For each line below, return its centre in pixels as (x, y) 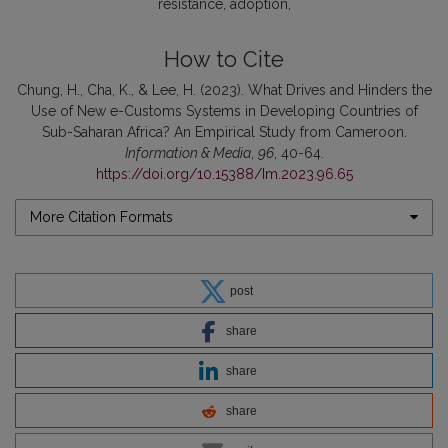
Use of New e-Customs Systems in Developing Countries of (224, 110)
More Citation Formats (101, 216)
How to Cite (224, 59)
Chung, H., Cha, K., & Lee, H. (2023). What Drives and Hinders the (224, 89)
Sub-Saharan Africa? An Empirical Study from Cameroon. (224, 131)
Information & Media (187, 152)
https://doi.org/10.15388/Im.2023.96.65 (224, 173)
